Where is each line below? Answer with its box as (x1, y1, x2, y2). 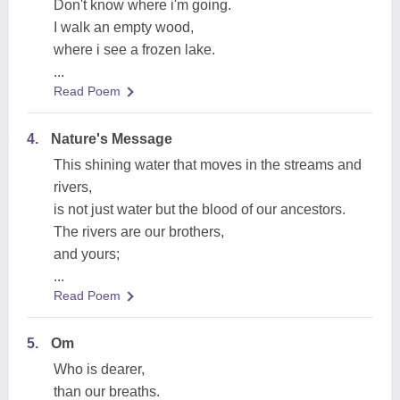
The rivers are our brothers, (54, 224, 224, 239)
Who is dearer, (54, 362, 145, 377)
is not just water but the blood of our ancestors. (54, 202, 346, 217)
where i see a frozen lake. (54, 42, 215, 57)
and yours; (54, 246, 120, 262)
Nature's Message (51, 131, 172, 146)
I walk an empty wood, (54, 20, 194, 35)
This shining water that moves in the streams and (54, 157, 362, 172)
